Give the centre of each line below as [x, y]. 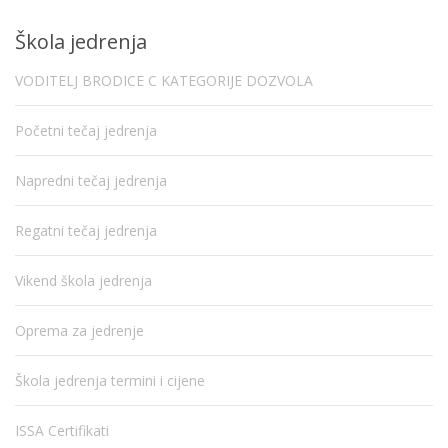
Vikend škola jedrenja [83, 280]
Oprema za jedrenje [79, 330]
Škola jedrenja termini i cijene [110, 380]
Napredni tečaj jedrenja [91, 180]
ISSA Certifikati [62, 430]
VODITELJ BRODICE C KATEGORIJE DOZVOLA [164, 80]
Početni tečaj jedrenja [86, 130]
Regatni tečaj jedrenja [86, 230]
